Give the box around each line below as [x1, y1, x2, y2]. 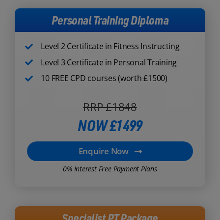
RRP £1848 [83, 99, 137, 114]
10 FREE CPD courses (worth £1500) [41, 73, 167, 84]
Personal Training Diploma [51, 12, 169, 28]
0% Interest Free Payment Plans [63, 164, 157, 174]
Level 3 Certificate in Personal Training [41, 56, 177, 68]
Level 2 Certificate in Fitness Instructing [41, 40, 180, 52]
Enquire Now [78, 145, 129, 157]
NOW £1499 [78, 116, 142, 135]
